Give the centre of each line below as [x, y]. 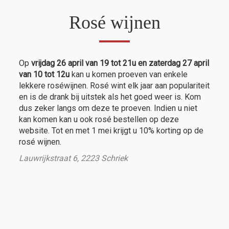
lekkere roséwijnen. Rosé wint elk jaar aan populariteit [114, 85]
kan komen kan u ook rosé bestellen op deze [99, 119]
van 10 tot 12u [44, 74]
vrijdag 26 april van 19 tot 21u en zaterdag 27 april [120, 63]
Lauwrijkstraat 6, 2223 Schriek [74, 158]
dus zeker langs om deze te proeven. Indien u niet [108, 108]
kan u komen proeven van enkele [129, 74]
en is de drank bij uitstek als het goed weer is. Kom [110, 97]
